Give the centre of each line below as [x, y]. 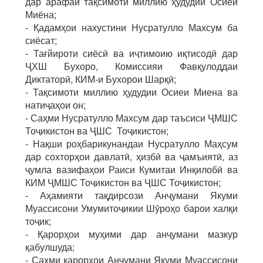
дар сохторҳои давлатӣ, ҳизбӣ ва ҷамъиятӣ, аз [131, 156]
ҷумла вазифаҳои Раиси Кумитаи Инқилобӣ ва [131, 169]
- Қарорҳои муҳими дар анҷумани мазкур [131, 234]
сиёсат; [41, 40]
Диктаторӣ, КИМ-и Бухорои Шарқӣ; [101, 79]
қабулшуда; [50, 247]
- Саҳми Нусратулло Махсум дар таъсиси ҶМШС [131, 118]
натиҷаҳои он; [56, 105]
